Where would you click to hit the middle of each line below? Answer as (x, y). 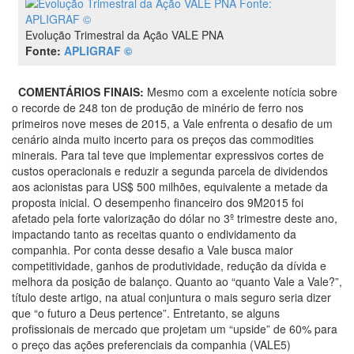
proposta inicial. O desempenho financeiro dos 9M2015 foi (158, 203)
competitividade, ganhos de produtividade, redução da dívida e (169, 266)
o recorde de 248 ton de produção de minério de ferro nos (158, 108)
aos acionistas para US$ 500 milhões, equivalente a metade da (170, 187)
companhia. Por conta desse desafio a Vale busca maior (153, 250)
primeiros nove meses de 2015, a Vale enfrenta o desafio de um (172, 124)
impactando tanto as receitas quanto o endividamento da (154, 234)
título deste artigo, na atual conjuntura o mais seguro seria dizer (171, 298)
